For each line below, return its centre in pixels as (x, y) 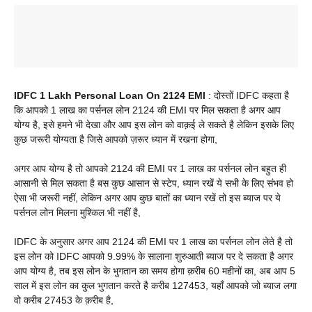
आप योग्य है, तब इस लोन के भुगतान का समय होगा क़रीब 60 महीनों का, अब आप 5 (155, 271)
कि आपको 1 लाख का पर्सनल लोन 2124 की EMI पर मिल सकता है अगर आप (147, 110)
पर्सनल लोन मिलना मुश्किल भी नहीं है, (77, 212)
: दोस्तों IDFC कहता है (249, 95)
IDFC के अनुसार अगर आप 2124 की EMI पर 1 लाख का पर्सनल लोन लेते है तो (153, 241)
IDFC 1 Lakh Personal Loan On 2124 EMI (111, 95)
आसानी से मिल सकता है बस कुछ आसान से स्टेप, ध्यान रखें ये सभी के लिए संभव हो (154, 183)
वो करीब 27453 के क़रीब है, (64, 300)
